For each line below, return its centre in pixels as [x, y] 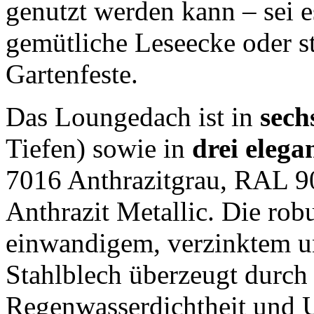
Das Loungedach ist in [133, 117]
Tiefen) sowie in [99, 148]
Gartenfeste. [72, 74]
